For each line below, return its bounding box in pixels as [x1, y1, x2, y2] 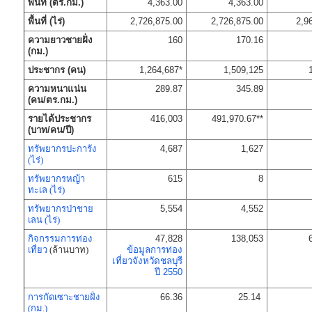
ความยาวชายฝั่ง [27, 35, 93, 45]
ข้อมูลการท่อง [126, 244, 182, 255]
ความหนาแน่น [27, 84, 86, 94]
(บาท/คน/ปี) [27, 125, 74, 135]
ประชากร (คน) [27, 65, 86, 75]
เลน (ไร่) [27, 214, 60, 225]
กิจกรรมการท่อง [27, 233, 92, 244]
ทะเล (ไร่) [27, 185, 65, 195]
